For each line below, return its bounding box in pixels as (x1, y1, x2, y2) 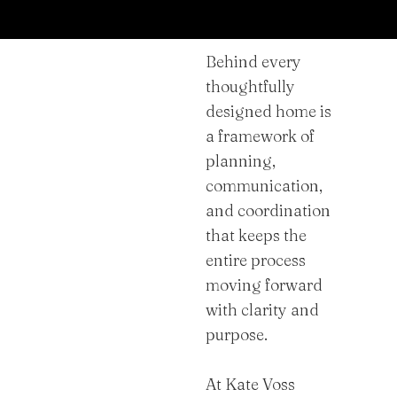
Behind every (206, 51, 301, 72)
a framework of (206, 126, 315, 146)
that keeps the (206, 225, 307, 245)
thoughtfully (206, 76, 295, 97)
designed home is (206, 101, 331, 121)
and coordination (206, 200, 331, 221)
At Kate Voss (206, 374, 295, 394)
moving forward (206, 275, 323, 295)
